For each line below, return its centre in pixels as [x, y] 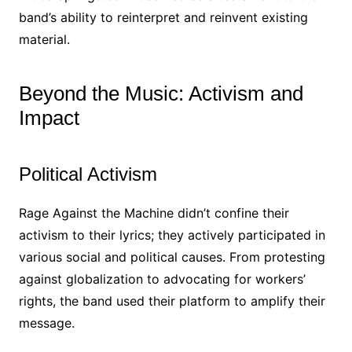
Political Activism [88, 174]
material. [44, 39]
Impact [49, 118]
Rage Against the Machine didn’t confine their [154, 213]
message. [46, 323]
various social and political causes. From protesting [172, 257]
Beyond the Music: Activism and [161, 93]
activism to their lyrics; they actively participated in [172, 235]
